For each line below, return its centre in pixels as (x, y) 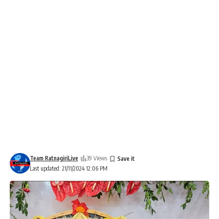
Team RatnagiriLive (54, 158)
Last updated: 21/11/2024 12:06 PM (68, 168)
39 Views (97, 158)
